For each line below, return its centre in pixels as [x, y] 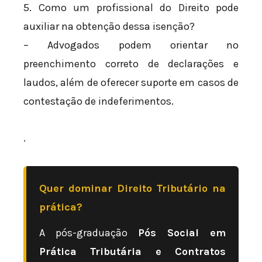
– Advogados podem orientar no [131, 45]
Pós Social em [182, 233]
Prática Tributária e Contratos [132, 252]
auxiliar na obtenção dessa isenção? [109, 26]
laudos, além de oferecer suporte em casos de [131, 82]
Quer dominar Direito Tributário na [132, 189]
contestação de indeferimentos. [99, 101]
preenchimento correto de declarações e [131, 63]
